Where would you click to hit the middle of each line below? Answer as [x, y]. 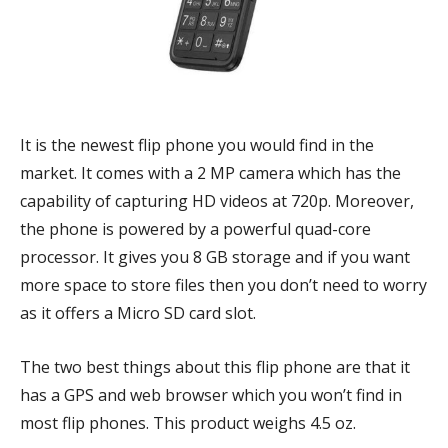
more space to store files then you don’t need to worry [223, 285]
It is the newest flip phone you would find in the [197, 145]
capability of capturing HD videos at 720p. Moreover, [217, 201]
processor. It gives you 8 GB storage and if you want [215, 257]
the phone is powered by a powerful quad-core [195, 229]
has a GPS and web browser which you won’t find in [211, 395]
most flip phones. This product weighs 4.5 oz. [188, 423]
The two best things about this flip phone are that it [215, 367]
